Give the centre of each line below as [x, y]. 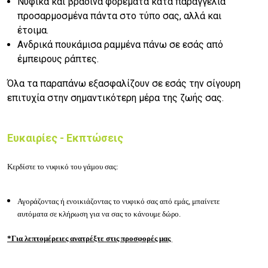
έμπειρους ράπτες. [58, 59]
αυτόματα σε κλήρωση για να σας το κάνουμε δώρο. [99, 215]
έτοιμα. [33, 30]
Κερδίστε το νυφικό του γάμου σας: [63, 166]
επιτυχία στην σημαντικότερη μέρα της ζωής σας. [115, 98]
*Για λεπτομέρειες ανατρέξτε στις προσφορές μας [90, 238]
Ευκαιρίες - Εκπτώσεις [65, 138]
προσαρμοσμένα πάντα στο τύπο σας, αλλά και [119, 16]
